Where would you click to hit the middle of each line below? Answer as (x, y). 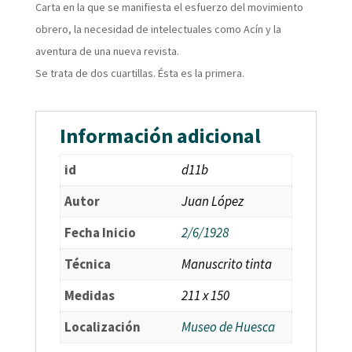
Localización (102, 327)
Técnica (87, 264)
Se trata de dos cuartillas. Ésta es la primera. (139, 73)
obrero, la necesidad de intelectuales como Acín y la (158, 29)
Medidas (89, 296)
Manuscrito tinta (226, 264)
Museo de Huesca (228, 327)
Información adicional (160, 136)
